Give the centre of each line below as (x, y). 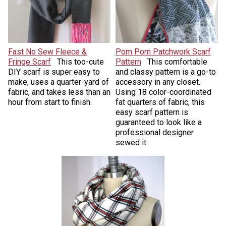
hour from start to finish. (50, 102)
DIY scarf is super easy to (54, 72)
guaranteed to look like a (159, 123)
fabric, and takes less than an (59, 92)
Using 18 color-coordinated (163, 92)
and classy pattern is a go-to (166, 72)
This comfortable (177, 62)
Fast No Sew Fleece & (47, 52)
